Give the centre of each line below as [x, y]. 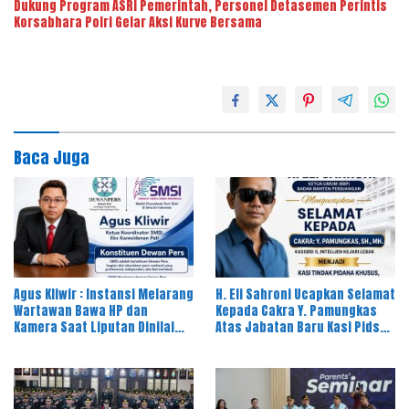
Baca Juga [52, 157]
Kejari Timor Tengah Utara [291, 344]
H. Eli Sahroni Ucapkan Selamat [305, 295]
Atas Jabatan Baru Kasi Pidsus [305, 328]
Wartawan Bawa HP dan [81, 311]
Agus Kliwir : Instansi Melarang [104, 295]
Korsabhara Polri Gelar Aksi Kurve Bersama [138, 22]
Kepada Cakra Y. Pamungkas [296, 311]
